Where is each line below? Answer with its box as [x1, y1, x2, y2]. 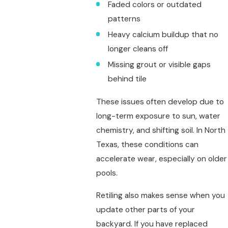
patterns [107, 13, 140, 24]
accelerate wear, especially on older [96, 154, 227, 164]
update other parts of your [96, 204, 195, 215]
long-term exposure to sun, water [96, 111, 220, 122]
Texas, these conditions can [96, 139, 198, 150]
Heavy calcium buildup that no [107, 29, 218, 40]
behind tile [107, 73, 147, 84]
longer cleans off [107, 43, 168, 54]
